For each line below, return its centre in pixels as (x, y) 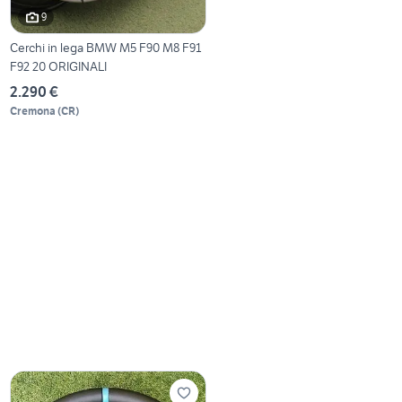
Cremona (33, 110)
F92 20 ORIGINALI (59, 66)
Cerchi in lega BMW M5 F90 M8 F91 (106, 47)
